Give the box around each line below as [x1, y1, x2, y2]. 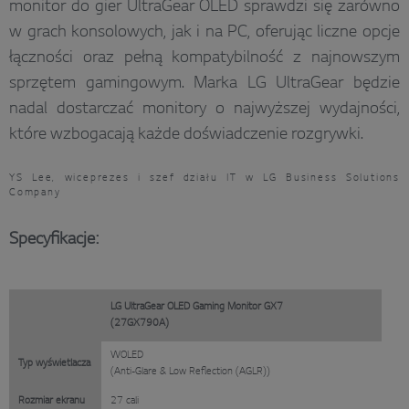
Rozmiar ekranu [18, 394, 85, 406]
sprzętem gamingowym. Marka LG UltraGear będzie [9, 74, 400, 93]
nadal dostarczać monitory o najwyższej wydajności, [9, 100, 400, 119]
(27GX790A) [110, 317, 169, 329]
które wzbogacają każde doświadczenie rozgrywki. [9, 125, 363, 144]
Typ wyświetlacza [18, 357, 90, 369]
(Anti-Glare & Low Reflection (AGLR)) [110, 365, 270, 377]
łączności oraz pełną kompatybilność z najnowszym [9, 48, 400, 68]
